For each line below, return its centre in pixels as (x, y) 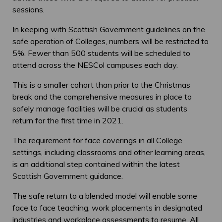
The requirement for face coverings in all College (97, 140)
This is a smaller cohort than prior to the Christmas (101, 85)
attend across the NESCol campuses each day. (95, 65)
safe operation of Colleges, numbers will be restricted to (111, 41)
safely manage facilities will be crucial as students (100, 109)
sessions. (28, 10)
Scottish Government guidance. (68, 176)
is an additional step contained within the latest (96, 164)
